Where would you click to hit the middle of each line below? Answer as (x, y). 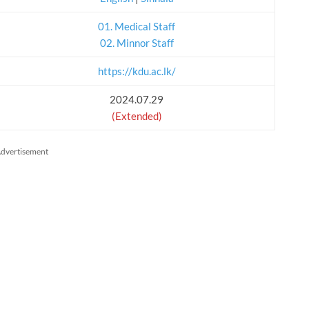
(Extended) (137, 116)
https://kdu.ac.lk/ (137, 71)
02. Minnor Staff (137, 42)
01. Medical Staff (137, 26)
